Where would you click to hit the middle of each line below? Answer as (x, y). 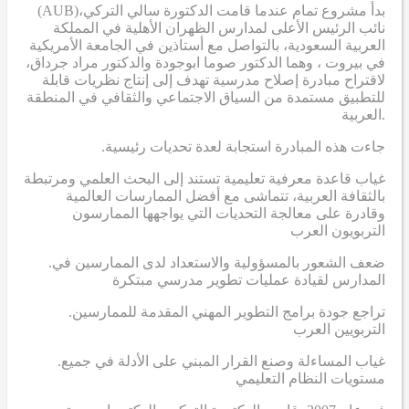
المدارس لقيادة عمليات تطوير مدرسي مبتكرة (249, 279)
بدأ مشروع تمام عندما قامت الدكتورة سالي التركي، (232, 10)
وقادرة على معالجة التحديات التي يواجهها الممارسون (229, 213)
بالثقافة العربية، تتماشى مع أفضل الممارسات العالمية (225, 195)
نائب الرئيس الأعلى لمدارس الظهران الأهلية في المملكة (219, 27)
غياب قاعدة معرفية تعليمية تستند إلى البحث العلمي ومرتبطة (204, 178)
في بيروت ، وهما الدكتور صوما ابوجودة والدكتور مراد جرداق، (205, 62)
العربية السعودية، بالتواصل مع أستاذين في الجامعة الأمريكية (207, 45)
